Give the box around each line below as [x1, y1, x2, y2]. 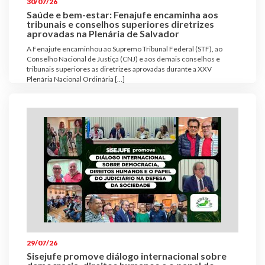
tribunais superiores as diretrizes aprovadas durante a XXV [27, 64, 212, 74]
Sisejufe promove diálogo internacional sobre [27, 250, 227, 261]
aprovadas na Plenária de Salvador [27, 28, 179, 40]
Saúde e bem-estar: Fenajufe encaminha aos [27, 9, 218, 21]
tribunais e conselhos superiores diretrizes [27, 18, 214, 30]
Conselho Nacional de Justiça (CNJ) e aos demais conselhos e [27, 54, 220, 64]
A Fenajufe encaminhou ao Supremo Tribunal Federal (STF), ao [27, 44, 222, 54]
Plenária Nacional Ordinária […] [27, 75, 125, 84]
